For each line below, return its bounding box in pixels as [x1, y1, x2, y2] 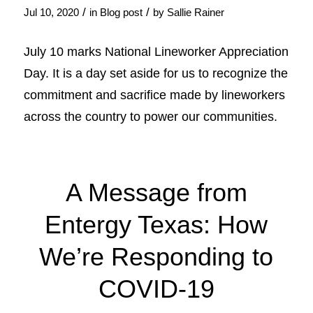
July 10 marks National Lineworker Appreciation [23, 44, 289, 59]
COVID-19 [98, 274, 214, 303]
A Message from [65, 177, 247, 207]
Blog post [99, 7, 143, 19]
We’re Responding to [39, 242, 274, 271]
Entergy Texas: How [45, 210, 268, 239]
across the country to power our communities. [23, 109, 277, 124]
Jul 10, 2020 [23, 7, 79, 19]
